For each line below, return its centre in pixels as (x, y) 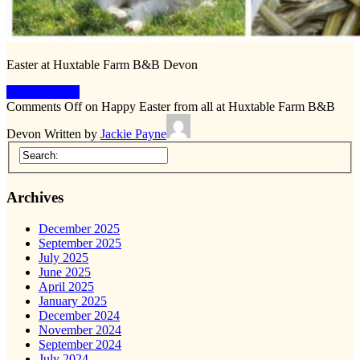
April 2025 (66, 286)
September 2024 (80, 344)
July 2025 (63, 257)
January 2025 (73, 301)
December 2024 (79, 315)
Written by (72, 133)
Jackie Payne (133, 133)
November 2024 (80, 329)
